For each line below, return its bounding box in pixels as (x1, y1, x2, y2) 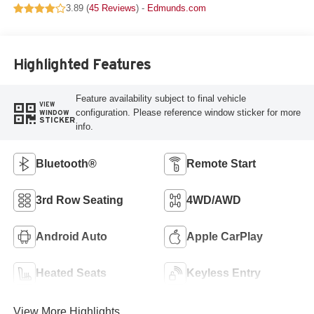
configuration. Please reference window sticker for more (75, 107, 301, 118)
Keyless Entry (186, 267, 261, 280)
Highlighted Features (13, 56, 151, 72)
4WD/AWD (186, 194, 241, 207)
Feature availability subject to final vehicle (75, 93, 246, 104)
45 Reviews (88, 3, 136, 14)
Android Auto (35, 231, 107, 243)
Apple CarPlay (186, 231, 263, 243)
